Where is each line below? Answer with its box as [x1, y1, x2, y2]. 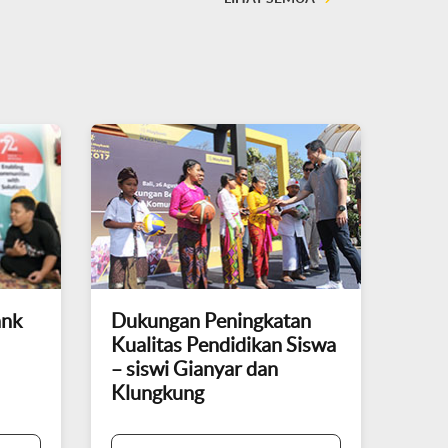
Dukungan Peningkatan [111, 310, 311, 332]
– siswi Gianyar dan [111, 358, 278, 380]
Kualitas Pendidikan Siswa [111, 334, 336, 356]
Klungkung [111, 382, 204, 404]
